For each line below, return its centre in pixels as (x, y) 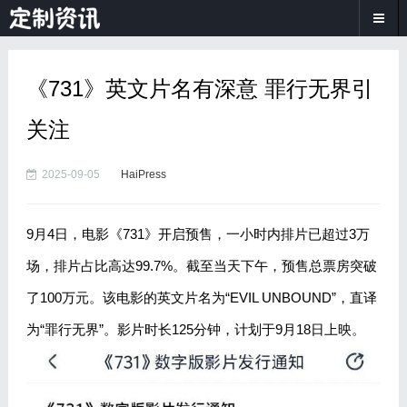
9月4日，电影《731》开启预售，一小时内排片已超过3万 (198, 234)
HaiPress (143, 174)
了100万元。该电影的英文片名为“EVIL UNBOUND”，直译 (201, 298)
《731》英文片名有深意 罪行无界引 (199, 89)
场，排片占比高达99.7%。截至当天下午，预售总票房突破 (201, 266)
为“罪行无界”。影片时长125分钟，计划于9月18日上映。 (195, 329)
